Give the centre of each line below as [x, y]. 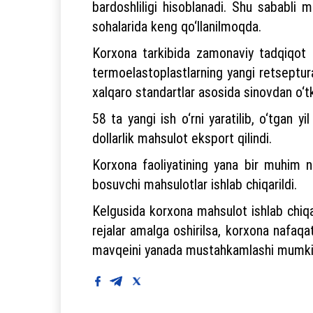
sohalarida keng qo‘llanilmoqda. [177, 26]
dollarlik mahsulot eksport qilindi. [182, 138]
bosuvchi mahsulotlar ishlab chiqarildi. [195, 184]
